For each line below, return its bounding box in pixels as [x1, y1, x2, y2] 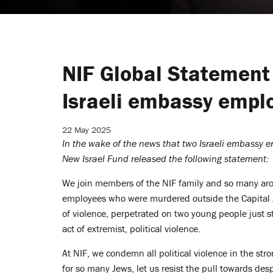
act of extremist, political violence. [62, 222, 203, 235]
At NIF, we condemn [62, 247, 147, 259]
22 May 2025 [62, 124, 111, 135]
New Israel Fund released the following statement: [62, 152, 271, 165]
